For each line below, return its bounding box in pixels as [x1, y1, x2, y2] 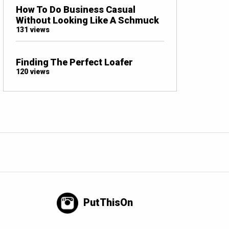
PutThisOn [83, 196, 133, 209]
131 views [16, 25, 50, 34]
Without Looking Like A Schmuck [16, 14, 159, 26]
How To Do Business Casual [16, 4, 135, 15]
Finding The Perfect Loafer [16, 56, 133, 67]
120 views [16, 67, 50, 76]
